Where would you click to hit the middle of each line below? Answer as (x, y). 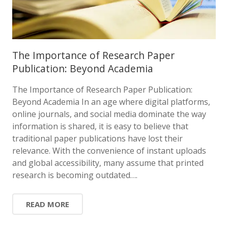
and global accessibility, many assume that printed (108, 163)
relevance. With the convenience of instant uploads (109, 150)
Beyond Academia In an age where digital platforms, (111, 102)
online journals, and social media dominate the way (109, 114)
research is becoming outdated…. (75, 175)
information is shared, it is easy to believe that (100, 126)
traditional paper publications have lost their (97, 138)
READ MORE (48, 204)
